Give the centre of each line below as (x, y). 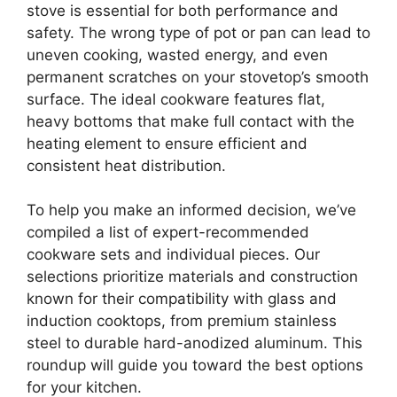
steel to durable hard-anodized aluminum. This (195, 343)
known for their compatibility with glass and (182, 299)
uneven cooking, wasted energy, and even (177, 54)
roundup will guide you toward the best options (195, 365)
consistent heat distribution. (126, 165)
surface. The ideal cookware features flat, (176, 99)
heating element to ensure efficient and (167, 143)
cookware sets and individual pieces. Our (173, 254)
